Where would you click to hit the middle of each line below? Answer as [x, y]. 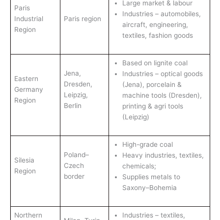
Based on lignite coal [156, 63]
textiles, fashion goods [157, 35]
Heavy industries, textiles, [163, 155]
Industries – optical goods [162, 73]
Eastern [26, 78]
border [74, 176]
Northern [28, 215]
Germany [28, 89]
